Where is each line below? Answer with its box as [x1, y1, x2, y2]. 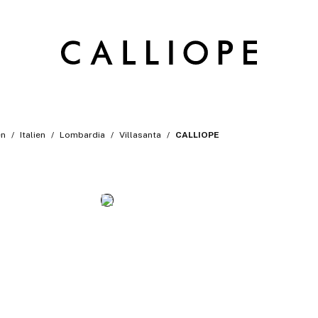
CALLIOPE [175, 130, 219, 140]
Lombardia [60, 130, 105, 140]
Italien [20, 130, 45, 140]
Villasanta [119, 130, 161, 140]
